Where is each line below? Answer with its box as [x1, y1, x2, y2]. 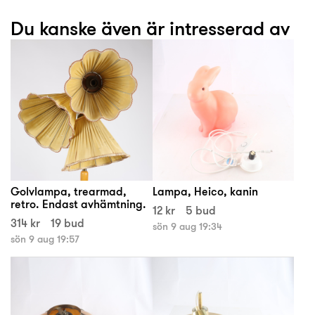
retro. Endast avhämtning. [11, 196, 146, 212]
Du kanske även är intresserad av [11, 15, 290, 42]
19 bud [51, 215, 84, 231]
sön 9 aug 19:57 [11, 233, 79, 246]
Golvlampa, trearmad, [11, 184, 127, 200]
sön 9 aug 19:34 [152, 220, 222, 233]
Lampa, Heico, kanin [152, 184, 258, 200]
